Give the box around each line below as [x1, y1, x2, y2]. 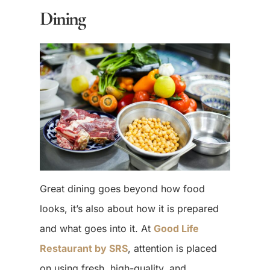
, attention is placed [127, 242, 217, 255]
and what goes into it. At [39, 222, 154, 235]
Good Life [153, 222, 199, 235]
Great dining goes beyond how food [39, 183, 205, 195]
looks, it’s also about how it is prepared [39, 202, 219, 215]
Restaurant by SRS [39, 242, 128, 255]
